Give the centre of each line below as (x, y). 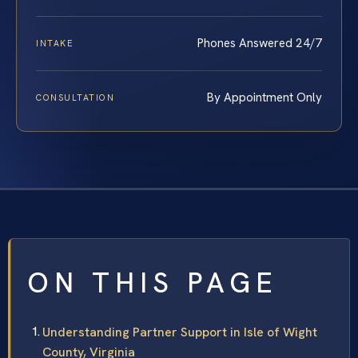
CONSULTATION (76, 98)
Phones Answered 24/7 (260, 44)
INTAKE (55, 44)
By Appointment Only (265, 98)
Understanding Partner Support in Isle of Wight (180, 332)
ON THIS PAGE (153, 283)
